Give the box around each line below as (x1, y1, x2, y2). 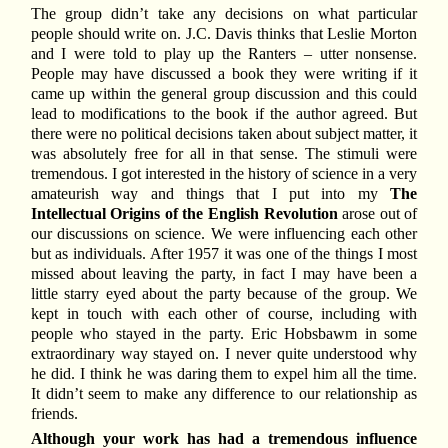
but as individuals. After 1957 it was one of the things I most (30, 244, 418, 262)
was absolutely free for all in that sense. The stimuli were (30, 144, 418, 162)
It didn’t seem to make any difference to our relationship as (30, 384, 418, 402)
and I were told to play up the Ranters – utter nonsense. (30, 44, 418, 62)
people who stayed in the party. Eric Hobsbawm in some (30, 324, 418, 342)
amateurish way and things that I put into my (30, 184, 391, 202)
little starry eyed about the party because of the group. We (30, 284, 418, 302)
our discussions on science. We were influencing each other (30, 224, 418, 242)
